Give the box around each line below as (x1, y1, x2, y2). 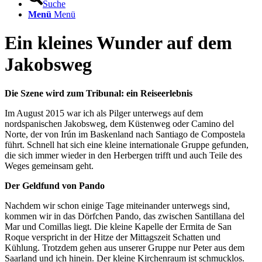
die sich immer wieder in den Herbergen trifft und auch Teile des (5, 150, 242, 160)
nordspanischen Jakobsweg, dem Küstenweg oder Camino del (5, 118, 234, 129)
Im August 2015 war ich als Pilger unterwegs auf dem (5, 108, 203, 118)
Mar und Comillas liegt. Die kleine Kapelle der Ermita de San (5, 221, 232, 232)
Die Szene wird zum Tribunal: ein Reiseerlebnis (5, 88, 192, 98)
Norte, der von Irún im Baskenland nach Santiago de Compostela (5, 129, 245, 139)
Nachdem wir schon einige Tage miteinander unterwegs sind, (5, 200, 230, 211)
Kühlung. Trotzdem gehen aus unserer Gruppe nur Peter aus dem (5, 242, 244, 253)
